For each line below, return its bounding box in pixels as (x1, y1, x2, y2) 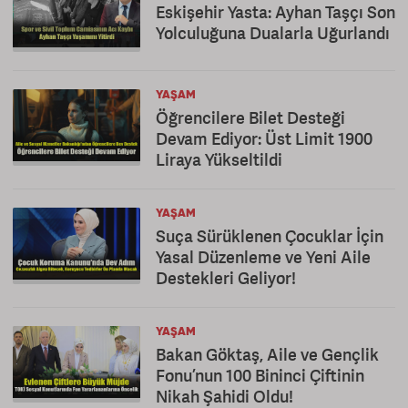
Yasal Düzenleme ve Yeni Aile (156, 246, 371, 268)
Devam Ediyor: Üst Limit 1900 (156, 127, 372, 149)
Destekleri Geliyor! (156, 267, 296, 289)
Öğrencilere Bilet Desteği (156, 107, 345, 128)
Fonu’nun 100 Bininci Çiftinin (156, 364, 364, 386)
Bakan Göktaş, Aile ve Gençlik (156, 343, 379, 365)
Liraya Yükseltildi (156, 148, 282, 170)
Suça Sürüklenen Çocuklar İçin (156, 225, 383, 247)
